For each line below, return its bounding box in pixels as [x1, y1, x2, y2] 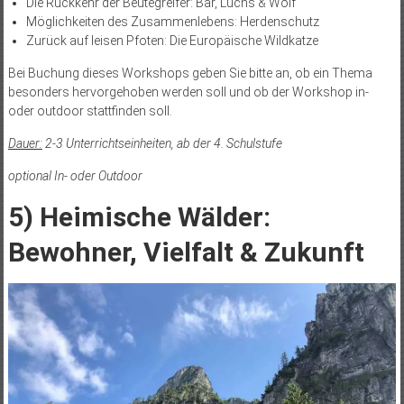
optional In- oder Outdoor [7, 169, 142, 184]
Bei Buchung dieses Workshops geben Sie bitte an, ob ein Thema [7, 66, 372, 81]
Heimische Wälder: [39, 201, 271, 234]
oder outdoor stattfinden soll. [7, 104, 172, 119]
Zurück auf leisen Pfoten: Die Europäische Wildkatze [25, 33, 318, 49]
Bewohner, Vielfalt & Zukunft [7, 236, 364, 269]
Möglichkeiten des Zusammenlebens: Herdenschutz [25, 14, 319, 30]
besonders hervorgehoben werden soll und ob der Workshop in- [7, 85, 369, 100]
